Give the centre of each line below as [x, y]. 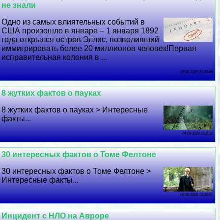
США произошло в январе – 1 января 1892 [80, 30]
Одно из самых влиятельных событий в [73, 22]
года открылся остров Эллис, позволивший [81, 39]
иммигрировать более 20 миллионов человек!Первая [99, 48]
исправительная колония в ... [55, 57]
